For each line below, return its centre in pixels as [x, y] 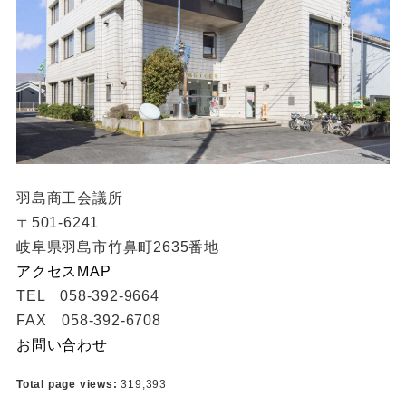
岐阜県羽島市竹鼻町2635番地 [117, 246]
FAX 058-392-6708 [88, 320]
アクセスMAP [63, 271]
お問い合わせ [62, 344]
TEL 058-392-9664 [87, 295]
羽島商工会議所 [69, 198]
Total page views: [68, 384]
